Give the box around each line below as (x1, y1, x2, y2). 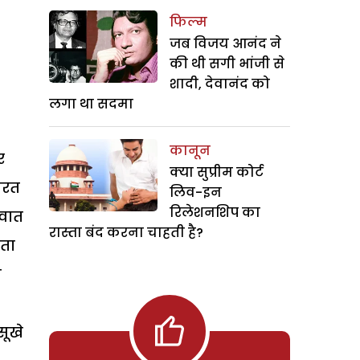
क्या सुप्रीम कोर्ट (170, 163, 264, 182)
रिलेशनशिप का (170, 203, 260, 222)
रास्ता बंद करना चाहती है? (49, 223, 203, 242)
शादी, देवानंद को (170, 75, 270, 93)
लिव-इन (170, 183, 222, 202)
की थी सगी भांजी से (170, 55, 284, 73)
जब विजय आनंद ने (170, 35, 281, 53)
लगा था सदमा (49, 95, 133, 113)
